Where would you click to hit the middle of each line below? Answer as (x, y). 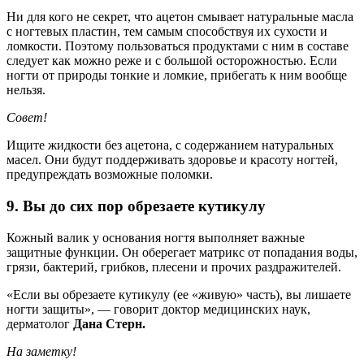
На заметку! (41, 351)
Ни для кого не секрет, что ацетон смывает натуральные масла (180, 17)
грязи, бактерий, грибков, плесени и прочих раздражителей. (174, 266)
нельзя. (26, 90)
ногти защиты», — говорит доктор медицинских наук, (158, 309)
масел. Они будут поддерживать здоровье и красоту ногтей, (172, 160)
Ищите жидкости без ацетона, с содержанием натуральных (170, 145)
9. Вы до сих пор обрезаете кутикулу (136, 206)
